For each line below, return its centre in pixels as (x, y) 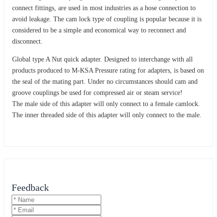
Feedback (30, 188)
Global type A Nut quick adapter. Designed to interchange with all (102, 59)
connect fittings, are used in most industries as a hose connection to (104, 8)
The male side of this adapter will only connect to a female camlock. (106, 104)
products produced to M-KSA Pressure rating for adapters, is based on (108, 70)
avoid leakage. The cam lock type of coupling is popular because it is (107, 19)
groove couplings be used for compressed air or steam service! (97, 93)
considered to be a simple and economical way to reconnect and (99, 30)
